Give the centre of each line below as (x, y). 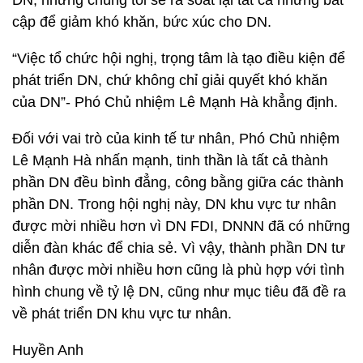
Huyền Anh (48, 350)
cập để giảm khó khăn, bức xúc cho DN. (142, 22)
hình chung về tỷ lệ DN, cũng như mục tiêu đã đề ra (179, 292)
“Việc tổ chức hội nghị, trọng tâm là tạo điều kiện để (179, 58)
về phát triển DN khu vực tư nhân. (122, 314)
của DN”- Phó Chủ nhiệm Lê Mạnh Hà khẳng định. (175, 102)
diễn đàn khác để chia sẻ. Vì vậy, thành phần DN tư (179, 248)
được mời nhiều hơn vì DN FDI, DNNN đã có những (181, 226)
